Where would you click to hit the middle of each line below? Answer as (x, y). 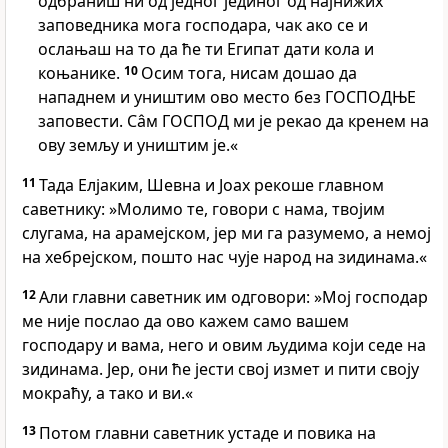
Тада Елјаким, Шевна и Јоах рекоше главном (211, 185)
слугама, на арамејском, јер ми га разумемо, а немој (226, 233)
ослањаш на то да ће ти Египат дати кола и (206, 49)
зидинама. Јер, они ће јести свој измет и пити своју (220, 369)
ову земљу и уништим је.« (138, 145)
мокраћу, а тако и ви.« (107, 393)
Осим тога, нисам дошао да (249, 73)
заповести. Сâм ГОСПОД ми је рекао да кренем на (233, 121)
